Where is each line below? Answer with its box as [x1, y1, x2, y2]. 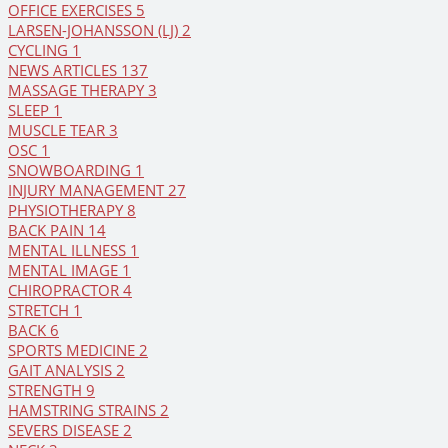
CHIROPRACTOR [8, 280, 123, 301]
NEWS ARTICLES [8, 60, 121, 81]
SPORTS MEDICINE [8, 340, 139, 361]
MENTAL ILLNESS [8, 240, 130, 261]
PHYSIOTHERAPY [8, 200, 127, 221]
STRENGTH [8, 380, 86, 401]
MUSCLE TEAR [8, 120, 109, 141]
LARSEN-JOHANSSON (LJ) [8, 20, 182, 41]
